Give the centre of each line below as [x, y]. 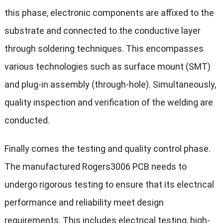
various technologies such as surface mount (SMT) [107, 67]
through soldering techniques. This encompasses [104, 49]
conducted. [27, 120]
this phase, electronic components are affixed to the [109, 13]
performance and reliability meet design [84, 203]
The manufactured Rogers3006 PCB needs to [95, 167]
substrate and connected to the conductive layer [102, 31]
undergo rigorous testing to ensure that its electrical [109, 185]
